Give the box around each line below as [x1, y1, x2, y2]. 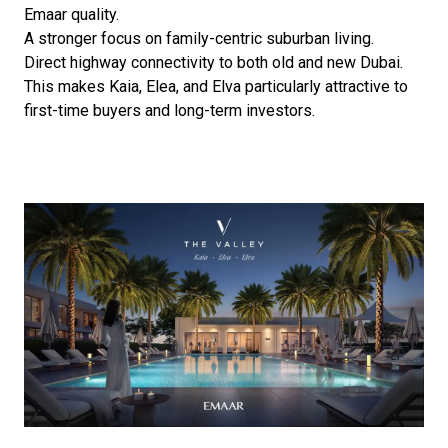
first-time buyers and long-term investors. [24, 100, 315, 120]
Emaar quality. [24, 4, 119, 24]
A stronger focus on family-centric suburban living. [24, 28, 374, 48]
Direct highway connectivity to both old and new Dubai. [24, 52, 403, 72]
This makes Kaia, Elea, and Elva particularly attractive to [24, 76, 408, 96]
